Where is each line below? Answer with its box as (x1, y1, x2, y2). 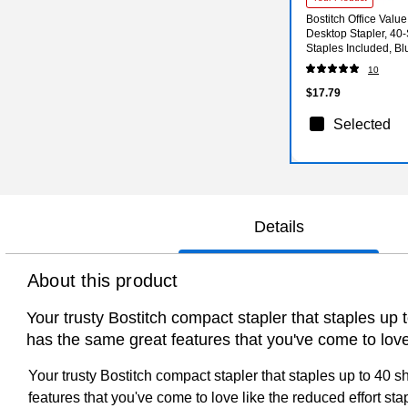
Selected (333, 116, 392, 132)
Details (253, 217, 304, 236)
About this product (27, 270, 178, 291)
